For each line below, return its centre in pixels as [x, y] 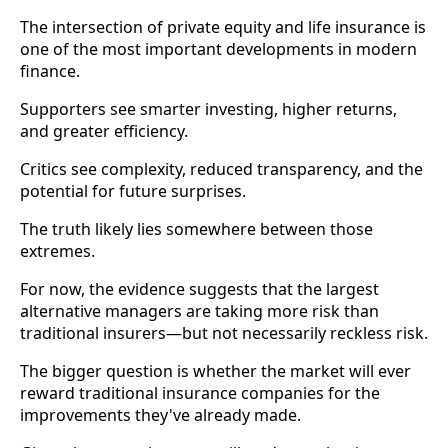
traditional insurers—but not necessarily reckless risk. [224, 333]
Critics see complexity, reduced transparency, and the [221, 169]
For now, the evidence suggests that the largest [199, 289]
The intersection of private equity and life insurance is [223, 27]
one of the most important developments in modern [218, 49]
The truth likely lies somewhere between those [196, 229]
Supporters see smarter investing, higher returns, [208, 109]
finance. [50, 71]
